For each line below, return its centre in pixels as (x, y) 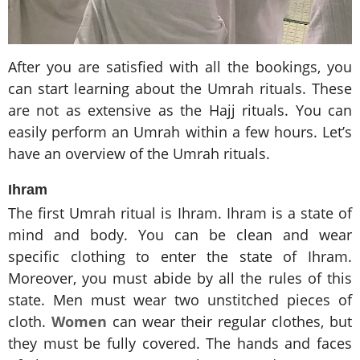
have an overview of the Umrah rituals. (139, 154)
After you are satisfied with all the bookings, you (180, 67)
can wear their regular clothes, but (229, 322)
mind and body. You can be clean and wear (180, 235)
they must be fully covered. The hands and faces (180, 344)
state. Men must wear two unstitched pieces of (180, 300)
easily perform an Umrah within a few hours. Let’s (180, 132)
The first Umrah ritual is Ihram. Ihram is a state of (180, 213)
